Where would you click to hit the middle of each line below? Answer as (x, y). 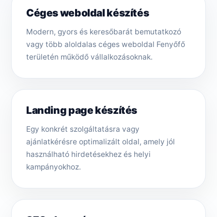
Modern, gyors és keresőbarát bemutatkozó (104, 32)
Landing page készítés (82, 110)
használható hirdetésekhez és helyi (88, 155)
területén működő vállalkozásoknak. (89, 57)
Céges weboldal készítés (88, 13)
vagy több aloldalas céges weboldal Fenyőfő (106, 45)
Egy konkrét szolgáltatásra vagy (83, 129)
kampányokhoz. (54, 167)
